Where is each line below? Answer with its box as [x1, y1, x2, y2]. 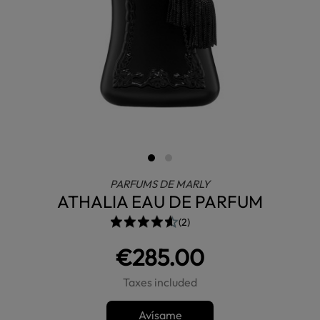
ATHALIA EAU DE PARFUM [57, 191, 263, 212]
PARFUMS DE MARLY [110, 177, 210, 191]
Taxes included [123, 275, 197, 289]
